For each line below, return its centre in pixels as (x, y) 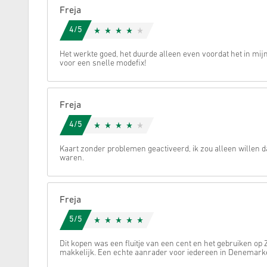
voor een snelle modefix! (103, 63)
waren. (72, 158)
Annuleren (77, 24)
